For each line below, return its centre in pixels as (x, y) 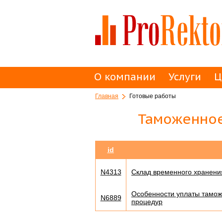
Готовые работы (153, 96)
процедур (147, 202)
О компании (125, 77)
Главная (107, 96)
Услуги (185, 77)
